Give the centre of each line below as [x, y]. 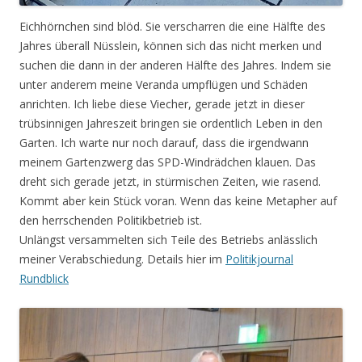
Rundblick [44, 279]
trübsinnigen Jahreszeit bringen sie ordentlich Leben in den [171, 124]
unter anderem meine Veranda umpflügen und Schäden [164, 85]
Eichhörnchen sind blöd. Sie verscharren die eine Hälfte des [173, 27]
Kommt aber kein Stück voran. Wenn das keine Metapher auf [178, 201]
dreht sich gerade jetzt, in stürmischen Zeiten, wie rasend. [170, 182]
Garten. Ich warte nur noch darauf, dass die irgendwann [164, 143]
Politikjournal [259, 259]
